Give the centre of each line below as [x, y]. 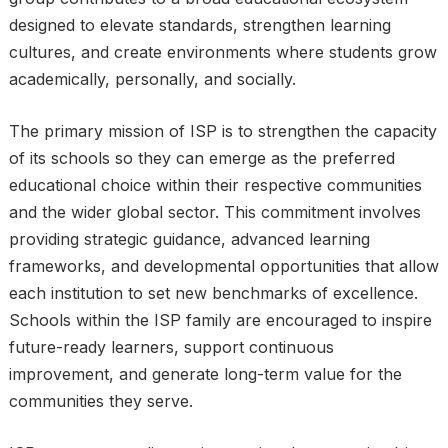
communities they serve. [100, 401]
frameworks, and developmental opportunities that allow [223, 266]
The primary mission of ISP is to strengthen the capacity [222, 131]
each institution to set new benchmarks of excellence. [213, 293]
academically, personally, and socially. [152, 79]
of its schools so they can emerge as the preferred [201, 158]
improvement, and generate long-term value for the [205, 374]
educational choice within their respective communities [215, 185]
